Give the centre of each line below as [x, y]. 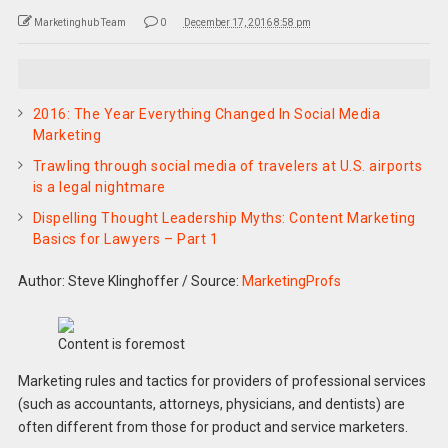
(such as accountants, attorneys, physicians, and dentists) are [211, 403]
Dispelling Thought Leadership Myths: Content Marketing [224, 218]
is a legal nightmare [99, 187]
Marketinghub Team [79, 22]
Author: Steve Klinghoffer [98, 281]
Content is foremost [121, 343]
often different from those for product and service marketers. [212, 426]
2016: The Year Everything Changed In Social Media [206, 114]
